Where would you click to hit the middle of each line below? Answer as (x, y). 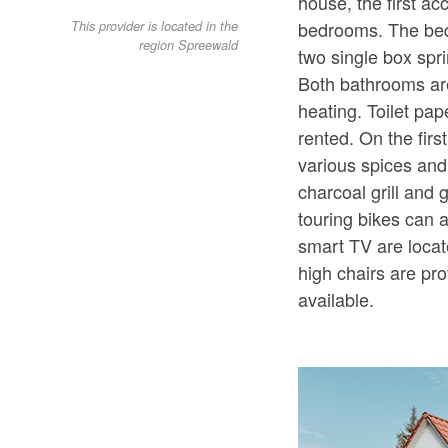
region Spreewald (189, 45)
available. (336, 299)
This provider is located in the (155, 26)
